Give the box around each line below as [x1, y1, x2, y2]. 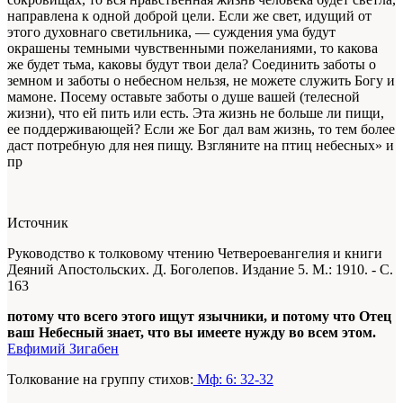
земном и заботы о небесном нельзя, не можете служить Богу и [7, 73, 395, 89]
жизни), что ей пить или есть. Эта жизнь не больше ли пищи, [7, 105, 384, 121]
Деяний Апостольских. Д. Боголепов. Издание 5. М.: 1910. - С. [7, 262, 393, 278]
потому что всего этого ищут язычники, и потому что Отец [7, 309, 391, 325]
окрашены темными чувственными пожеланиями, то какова [7, 40, 378, 57]
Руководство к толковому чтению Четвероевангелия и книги [7, 246, 382, 262]
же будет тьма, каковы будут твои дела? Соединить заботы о [7, 57, 376, 73]
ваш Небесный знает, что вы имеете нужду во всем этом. [7, 325, 376, 341]
